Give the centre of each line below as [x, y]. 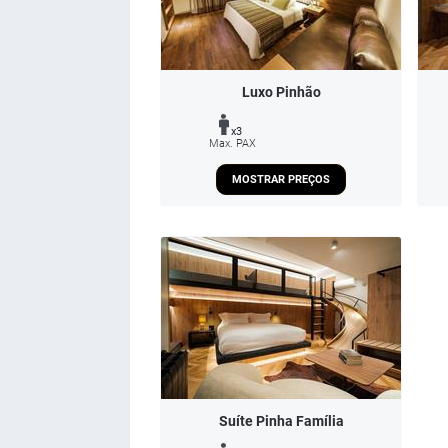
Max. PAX [232, 143]
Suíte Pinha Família [281, 421]
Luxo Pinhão [281, 91]
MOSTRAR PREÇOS [281, 179]
